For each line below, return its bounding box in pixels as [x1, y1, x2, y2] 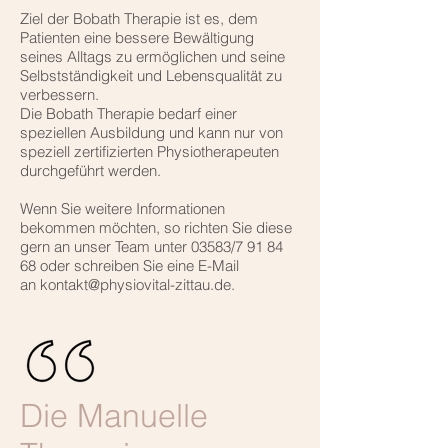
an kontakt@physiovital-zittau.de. [20, 275, 235, 295]
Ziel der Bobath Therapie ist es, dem [20, 9, 258, 29]
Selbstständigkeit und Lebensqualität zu [20, 66, 282, 86]
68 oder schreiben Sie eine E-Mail [20, 256, 239, 276]
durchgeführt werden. [20, 161, 161, 181]
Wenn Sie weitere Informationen [20, 199, 225, 219]
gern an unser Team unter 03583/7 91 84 [20, 237, 283, 257]
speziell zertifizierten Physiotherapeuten [20, 142, 279, 162]
